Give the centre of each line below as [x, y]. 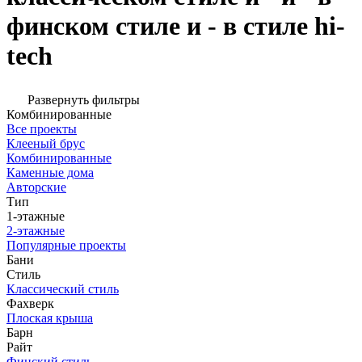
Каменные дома [50, 173]
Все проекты [42, 129]
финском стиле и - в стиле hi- [176, 25]
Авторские [36, 187]
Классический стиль [63, 289]
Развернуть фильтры [84, 100]
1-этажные [36, 217]
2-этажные [36, 231]
